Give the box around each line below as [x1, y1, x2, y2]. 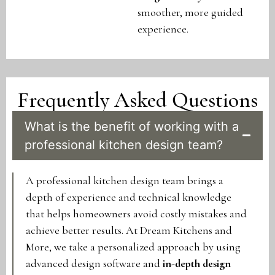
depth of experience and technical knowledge [26, 190, 231, 204]
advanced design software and [26, 256, 163, 270]
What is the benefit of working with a [25, 118, 239, 134]
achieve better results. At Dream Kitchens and [26, 223, 232, 237]
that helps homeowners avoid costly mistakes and [26, 206, 247, 220]
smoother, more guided [137, 6, 243, 20]
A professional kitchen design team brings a [26, 173, 223, 187]
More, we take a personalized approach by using [26, 239, 241, 254]
